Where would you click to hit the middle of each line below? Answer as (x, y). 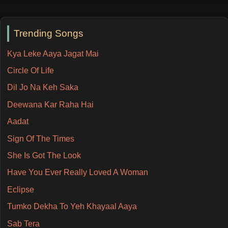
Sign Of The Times (40, 138)
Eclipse (20, 189)
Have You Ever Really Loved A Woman (77, 173)
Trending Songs (49, 33)
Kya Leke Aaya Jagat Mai (53, 53)
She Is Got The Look (44, 155)
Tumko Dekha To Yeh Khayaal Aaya (72, 207)
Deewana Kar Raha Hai (50, 104)
